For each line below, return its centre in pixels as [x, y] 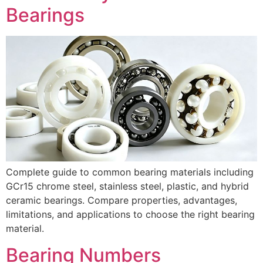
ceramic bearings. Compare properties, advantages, [122, 200]
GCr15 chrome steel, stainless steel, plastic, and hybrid [127, 186]
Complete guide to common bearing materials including [130, 172]
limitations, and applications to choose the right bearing [130, 215]
